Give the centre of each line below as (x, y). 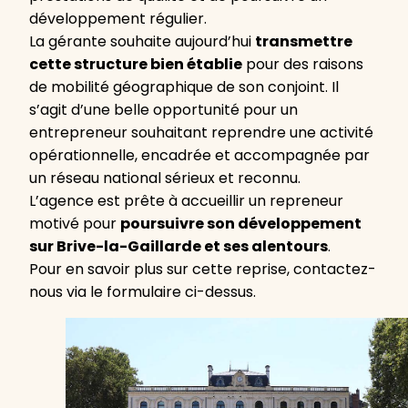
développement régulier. (118, 19)
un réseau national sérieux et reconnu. (165, 178)
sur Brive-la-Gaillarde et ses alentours (178, 246)
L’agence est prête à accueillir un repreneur (186, 201)
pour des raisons (303, 64)
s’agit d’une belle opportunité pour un (163, 110)
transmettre (304, 41)
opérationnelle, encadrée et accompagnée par (199, 155)
